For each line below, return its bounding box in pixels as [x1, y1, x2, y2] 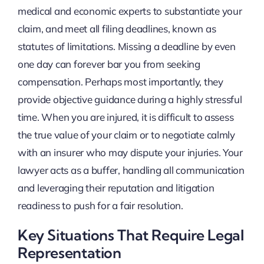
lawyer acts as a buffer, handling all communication [17, 164, 245, 177]
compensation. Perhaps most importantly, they [17, 75, 223, 88]
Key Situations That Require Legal [17, 226, 244, 245]
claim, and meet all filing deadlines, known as [17, 22, 216, 35]
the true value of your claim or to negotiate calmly [17, 128, 235, 141]
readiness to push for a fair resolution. [17, 199, 183, 212]
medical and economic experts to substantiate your [17, 5, 242, 18]
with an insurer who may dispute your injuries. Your [17, 146, 243, 159]
